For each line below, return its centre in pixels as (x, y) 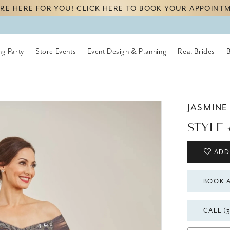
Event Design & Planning (127, 51)
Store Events (56, 51)
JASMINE (208, 108)
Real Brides (196, 51)
